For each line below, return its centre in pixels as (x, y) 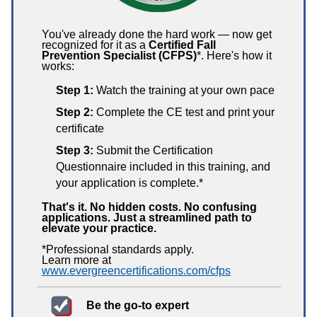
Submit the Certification (153, 150)
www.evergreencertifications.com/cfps (136, 271)
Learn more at (76, 260)
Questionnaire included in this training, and (163, 167)
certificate (80, 128)
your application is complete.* (129, 183)
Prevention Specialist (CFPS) (119, 56)
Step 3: (75, 150)
